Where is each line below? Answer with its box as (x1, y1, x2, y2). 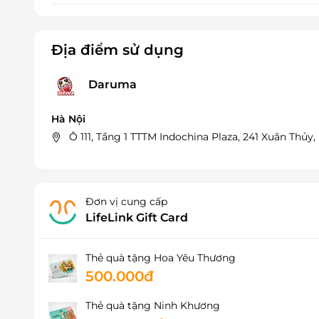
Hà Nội (51, 112, 85, 125)
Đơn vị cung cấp (85, 194, 167, 208)
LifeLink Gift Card (85, 210, 188, 224)
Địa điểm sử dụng (51, 41, 184, 58)
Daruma (88, 78, 137, 92)
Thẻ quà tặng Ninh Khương (85, 298, 220, 312)
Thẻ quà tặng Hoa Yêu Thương (85, 251, 236, 264)
